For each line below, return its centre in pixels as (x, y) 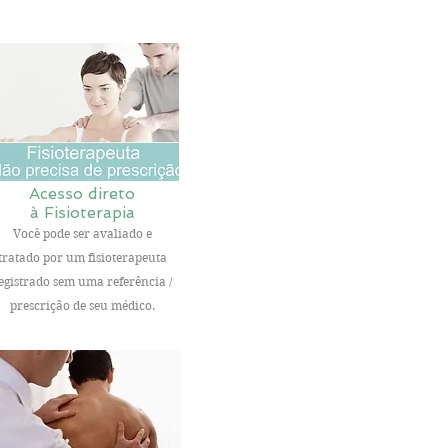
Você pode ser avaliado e (82, 233)
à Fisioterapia (82, 212)
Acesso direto (82, 193)
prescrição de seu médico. (82, 305)
